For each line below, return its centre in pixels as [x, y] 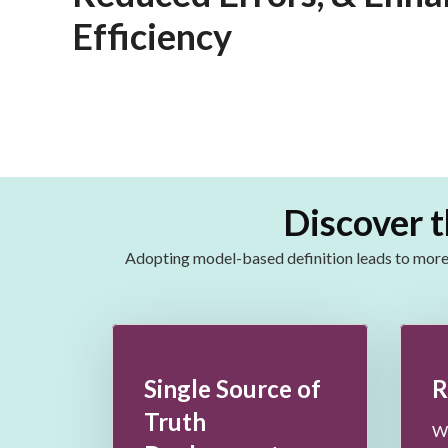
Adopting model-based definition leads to [268, 257]
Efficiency [152, 36]
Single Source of [232, 388]
